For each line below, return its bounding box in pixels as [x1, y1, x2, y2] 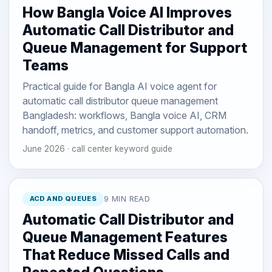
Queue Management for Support [22, 39, 247, 56]
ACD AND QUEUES [29, 194, 97, 203]
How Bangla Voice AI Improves [22, 4, 232, 21]
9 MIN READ [104, 194, 151, 203]
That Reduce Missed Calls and [22, 246, 229, 264]
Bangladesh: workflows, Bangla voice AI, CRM [22, 109, 226, 121]
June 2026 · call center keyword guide [22, 144, 172, 154]
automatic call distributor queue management [22, 94, 218, 107]
